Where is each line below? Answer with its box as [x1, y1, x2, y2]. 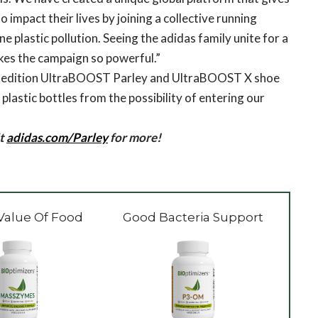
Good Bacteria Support [123, 209, 263, 224]
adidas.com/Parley [6, 129, 108, 145]
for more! [108, 129, 161, 145]
